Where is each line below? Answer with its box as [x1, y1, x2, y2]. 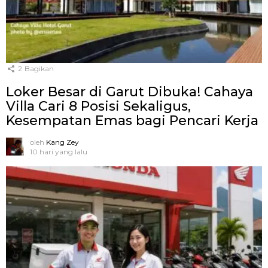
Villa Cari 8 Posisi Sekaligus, [6, 98, 191, 114]
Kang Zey [46, 137, 79, 147]
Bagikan [25, 64, 54, 74]
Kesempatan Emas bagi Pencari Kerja [6, 112, 258, 129]
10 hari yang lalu [30, 147, 87, 156]
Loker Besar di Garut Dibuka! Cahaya [6, 83, 253, 100]
